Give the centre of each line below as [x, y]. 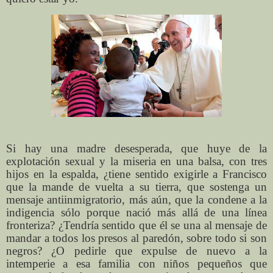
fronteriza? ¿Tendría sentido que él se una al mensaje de [136, 225]
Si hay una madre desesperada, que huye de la [136, 149]
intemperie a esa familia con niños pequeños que [136, 264]
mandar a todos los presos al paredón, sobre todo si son [136, 238]
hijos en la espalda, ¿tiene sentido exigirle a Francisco [136, 174]
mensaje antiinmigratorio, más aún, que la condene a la [136, 200]
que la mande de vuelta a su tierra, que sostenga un [136, 187]
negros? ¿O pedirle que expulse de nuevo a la [136, 251]
